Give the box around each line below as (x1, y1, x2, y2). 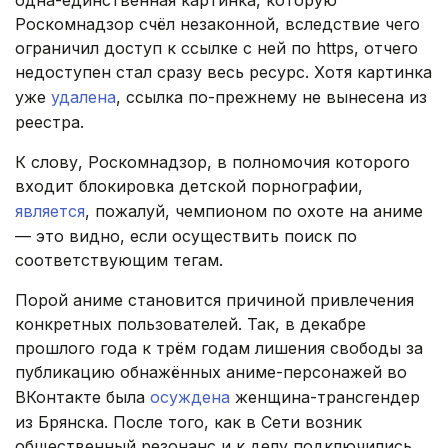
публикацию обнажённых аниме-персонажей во (15, 362, 407, 383)
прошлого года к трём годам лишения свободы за (15, 338, 423, 359)
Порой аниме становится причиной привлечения (15, 290, 414, 311)
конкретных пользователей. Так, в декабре (15, 314, 366, 335)
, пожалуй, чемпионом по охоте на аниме (85, 201, 423, 222)
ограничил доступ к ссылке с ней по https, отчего (15, 38, 418, 59)
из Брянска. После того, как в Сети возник (15, 412, 362, 433)
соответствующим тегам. (15, 250, 223, 271)
